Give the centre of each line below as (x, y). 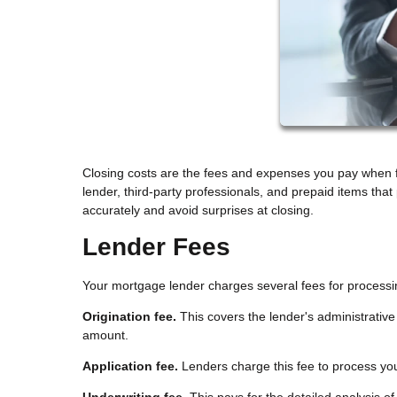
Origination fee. (129, 316)
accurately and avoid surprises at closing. (198, 210)
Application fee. (130, 366)
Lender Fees (156, 247)
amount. (105, 335)
